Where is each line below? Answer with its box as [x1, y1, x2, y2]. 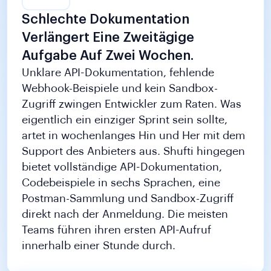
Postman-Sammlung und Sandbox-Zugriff [22, 193, 234, 204]
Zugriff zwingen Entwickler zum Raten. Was [22, 99, 242, 110]
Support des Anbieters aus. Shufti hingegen [22, 146, 246, 157]
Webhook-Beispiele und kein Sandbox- [22, 83, 218, 94]
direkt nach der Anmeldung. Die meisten [22, 209, 229, 220]
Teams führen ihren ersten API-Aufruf [22, 224, 212, 236]
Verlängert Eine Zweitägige [22, 31, 195, 45]
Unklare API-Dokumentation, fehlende [22, 67, 215, 79]
